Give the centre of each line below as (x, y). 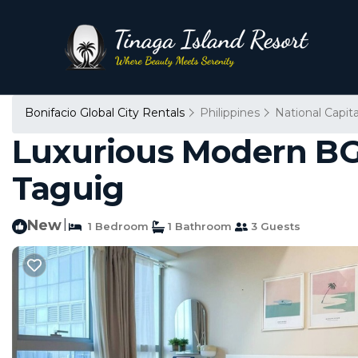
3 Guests (274, 226)
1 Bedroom (115, 226)
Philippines (230, 113)
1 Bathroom (198, 226)
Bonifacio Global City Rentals (106, 113)
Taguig (68, 188)
